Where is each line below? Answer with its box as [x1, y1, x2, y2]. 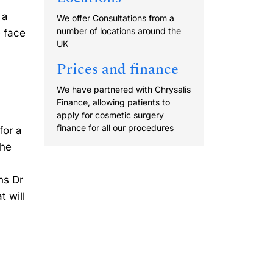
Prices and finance [57, 58, 179, 81]
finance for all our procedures [57, 122, 174, 133]
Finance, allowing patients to [57, 97, 170, 108]
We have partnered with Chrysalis [57, 84, 191, 95]
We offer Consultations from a [57, 13, 174, 24]
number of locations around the [57, 26, 181, 37]
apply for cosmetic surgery [57, 110, 164, 121]
